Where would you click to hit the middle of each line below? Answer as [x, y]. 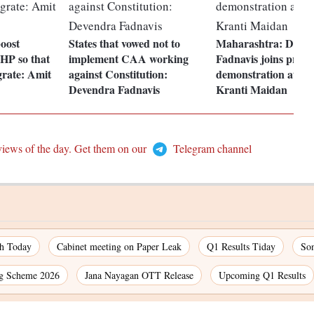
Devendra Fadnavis [115, 90]
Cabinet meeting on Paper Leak [119, 247]
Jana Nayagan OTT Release [139, 275]
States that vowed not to [125, 43]
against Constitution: [118, 74]
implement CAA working [129, 59]
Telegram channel [211, 149]
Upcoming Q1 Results [262, 275]
